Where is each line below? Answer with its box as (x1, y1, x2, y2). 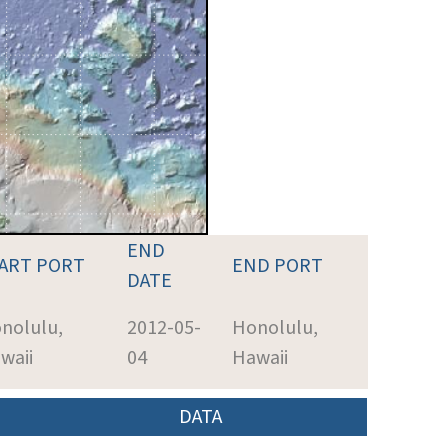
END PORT (232, 251, 323, 280)
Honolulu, (232, 313, 318, 342)
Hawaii (232, 343, 288, 372)
